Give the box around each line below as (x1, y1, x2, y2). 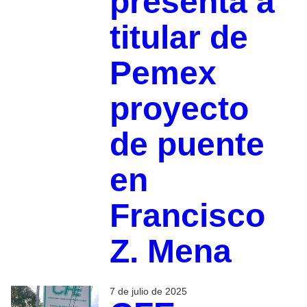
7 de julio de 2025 (109, 285, 187, 297)
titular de (109, 19, 248, 56)
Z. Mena (109, 232, 232, 269)
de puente (109, 125, 265, 162)
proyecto (109, 90, 249, 127)
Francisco (109, 197, 265, 234)
